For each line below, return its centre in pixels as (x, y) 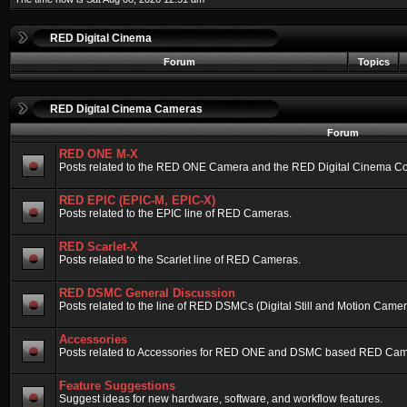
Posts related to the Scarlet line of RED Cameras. (180, 260)
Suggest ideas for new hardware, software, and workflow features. (221, 399)
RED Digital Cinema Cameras (126, 109)
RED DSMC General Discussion (147, 293)
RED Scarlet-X (99, 247)
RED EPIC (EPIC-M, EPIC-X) (137, 200)
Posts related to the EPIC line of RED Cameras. (175, 213)
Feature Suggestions (117, 386)
